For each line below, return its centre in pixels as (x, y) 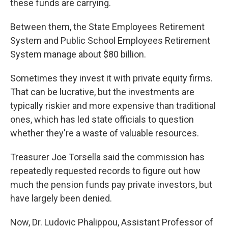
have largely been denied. (61, 198)
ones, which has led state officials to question (102, 120)
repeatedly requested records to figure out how (105, 171)
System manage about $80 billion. (78, 54)
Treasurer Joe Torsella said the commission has (107, 157)
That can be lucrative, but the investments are (102, 92)
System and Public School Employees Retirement (110, 41)
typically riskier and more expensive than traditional (113, 106)
